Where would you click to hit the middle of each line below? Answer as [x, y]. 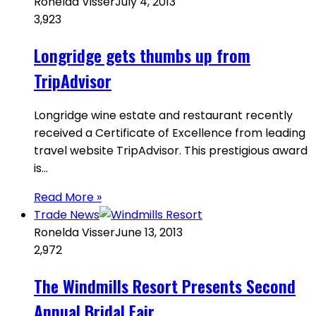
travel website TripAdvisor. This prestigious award [171, 151]
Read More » [68, 197]
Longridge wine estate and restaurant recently [163, 116]
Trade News [67, 215]
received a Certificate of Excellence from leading [170, 133]
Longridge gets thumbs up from [142, 55]
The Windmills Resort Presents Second [165, 286]
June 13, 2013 [149, 233]
